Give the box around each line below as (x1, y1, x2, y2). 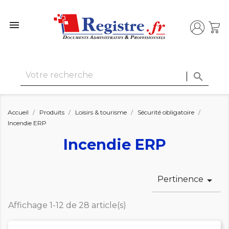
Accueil (8, 108, 29, 117)
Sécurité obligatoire (138, 108, 194, 117)
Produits (39, 108, 64, 117)
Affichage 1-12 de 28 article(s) (8, 200, 126, 211)
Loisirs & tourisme (75, 108, 127, 117)
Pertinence (157, 174, 203, 185)
